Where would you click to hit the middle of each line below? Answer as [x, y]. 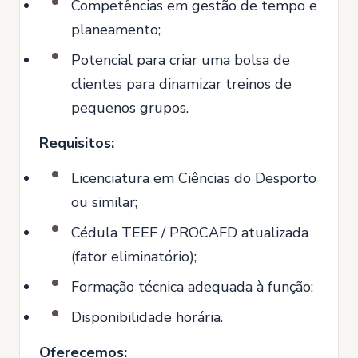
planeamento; [116, 30]
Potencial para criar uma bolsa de [181, 60]
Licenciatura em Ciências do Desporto [194, 179]
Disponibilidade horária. [147, 318]
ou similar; [104, 203]
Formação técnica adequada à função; [192, 287]
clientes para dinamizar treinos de [181, 84]
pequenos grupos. [130, 108]
